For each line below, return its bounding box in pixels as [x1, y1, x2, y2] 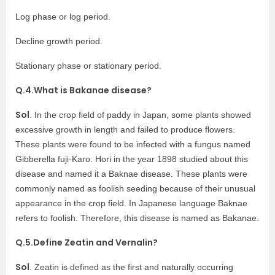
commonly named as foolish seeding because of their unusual [15, 184, 255, 193]
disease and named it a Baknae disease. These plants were [15, 169, 247, 179]
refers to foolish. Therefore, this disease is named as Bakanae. [15, 213, 259, 223]
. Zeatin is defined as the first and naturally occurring [29, 262, 233, 272]
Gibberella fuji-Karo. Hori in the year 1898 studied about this [15, 154, 248, 164]
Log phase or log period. [15, 12, 110, 21]
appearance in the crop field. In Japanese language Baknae [15, 198, 247, 208]
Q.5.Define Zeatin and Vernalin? [15, 236, 158, 249]
